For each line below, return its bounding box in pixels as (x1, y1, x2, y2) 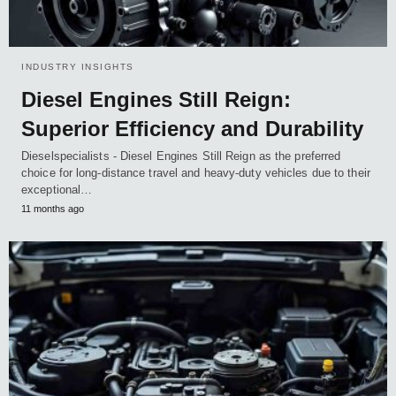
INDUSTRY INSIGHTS (21, 62, 134, 72)
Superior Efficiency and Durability (21, 117, 363, 141)
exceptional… (21, 183, 93, 197)
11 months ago (21, 203, 84, 215)
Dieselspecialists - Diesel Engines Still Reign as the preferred (21, 149, 341, 164)
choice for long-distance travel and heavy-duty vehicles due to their (21, 166, 370, 180)
